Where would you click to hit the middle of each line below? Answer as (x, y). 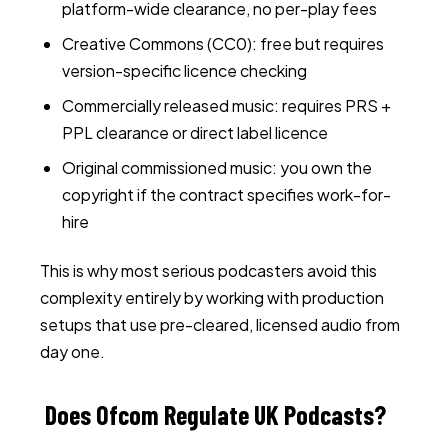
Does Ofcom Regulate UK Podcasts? (215, 414)
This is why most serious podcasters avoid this (208, 270)
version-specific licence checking (184, 70)
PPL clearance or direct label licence (195, 132)
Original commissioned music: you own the (217, 167)
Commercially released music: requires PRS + (226, 105)
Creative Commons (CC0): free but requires (223, 43)
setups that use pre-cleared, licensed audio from (220, 324)
